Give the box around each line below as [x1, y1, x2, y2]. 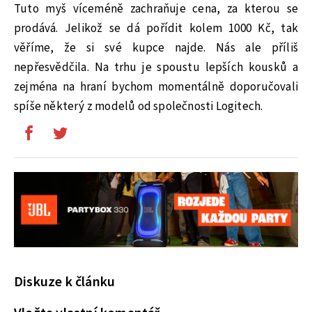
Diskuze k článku [14, 272, 116, 292]
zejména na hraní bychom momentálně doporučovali [14, 78, 298, 95]
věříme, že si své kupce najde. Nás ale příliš [14, 39, 298, 56]
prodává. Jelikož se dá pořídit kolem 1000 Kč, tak [14, 19, 298, 37]
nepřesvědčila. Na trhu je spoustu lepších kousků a [14, 58, 298, 76]
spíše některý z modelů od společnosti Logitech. [14, 97, 263, 115]
